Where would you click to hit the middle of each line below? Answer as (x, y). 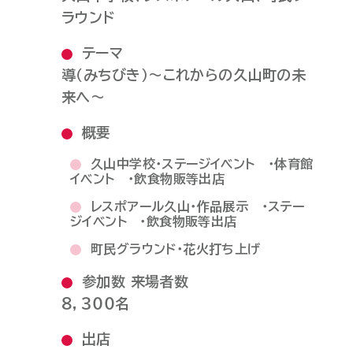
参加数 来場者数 (135, 281)
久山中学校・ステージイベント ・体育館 (202, 163)
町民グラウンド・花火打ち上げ (175, 249)
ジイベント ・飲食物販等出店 (153, 221)
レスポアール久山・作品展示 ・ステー (197, 206)
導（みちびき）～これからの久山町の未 (184, 74)
